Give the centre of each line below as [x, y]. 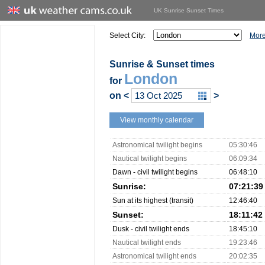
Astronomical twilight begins [157, 145]
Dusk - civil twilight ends [151, 229]
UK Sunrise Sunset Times [189, 10]
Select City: [127, 35]
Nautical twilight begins [150, 159]
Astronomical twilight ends [154, 256]
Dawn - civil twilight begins [155, 172]
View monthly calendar [157, 120]
